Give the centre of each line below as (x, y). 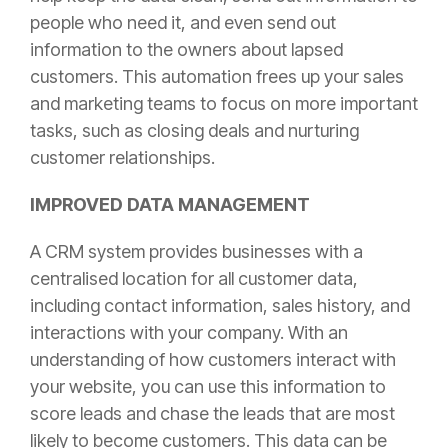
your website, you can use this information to (208, 386)
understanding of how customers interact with (213, 359)
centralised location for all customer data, (194, 278)
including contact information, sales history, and (220, 305)
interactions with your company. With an (189, 332)
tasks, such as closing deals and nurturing (194, 130)
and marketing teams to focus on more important (224, 103)
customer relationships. (122, 157)
